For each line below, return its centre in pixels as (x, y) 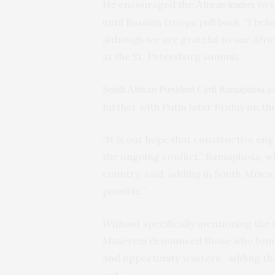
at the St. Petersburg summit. (172, 56)
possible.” (124, 191)
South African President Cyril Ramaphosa (184, 89)
